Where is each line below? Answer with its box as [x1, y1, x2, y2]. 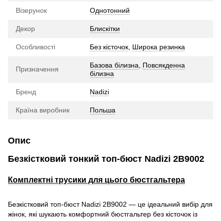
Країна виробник [16, 106, 70, 114]
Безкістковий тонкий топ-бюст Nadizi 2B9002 [8, 153, 204, 164]
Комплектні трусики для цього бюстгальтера [8, 175, 185, 184]
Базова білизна [90, 61, 139, 69]
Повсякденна [143, 61, 185, 69]
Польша [90, 106, 115, 114]
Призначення [16, 65, 59, 73]
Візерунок [16, 6, 47, 14]
